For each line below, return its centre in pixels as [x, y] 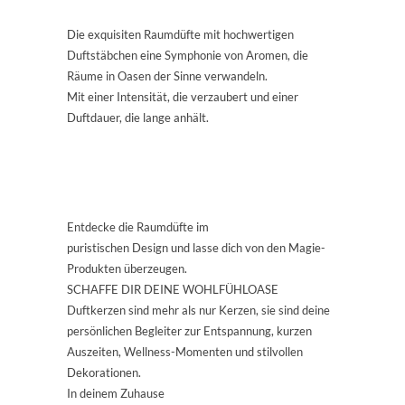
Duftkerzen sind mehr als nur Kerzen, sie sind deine [198, 310]
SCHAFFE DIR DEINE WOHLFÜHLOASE [173, 289]
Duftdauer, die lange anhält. [138, 118]
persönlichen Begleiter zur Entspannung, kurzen [189, 331]
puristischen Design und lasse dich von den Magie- [196, 248]
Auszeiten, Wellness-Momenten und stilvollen [185, 352]
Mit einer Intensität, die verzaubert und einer [183, 97]
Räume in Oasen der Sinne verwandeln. [169, 76]
